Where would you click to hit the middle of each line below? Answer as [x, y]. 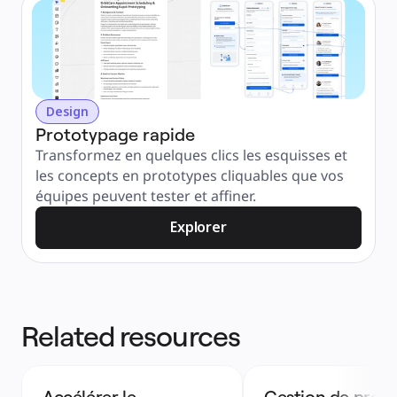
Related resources [131, 336]
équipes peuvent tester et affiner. [146, 196]
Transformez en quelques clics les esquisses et [191, 155]
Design [67, 111]
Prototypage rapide [115, 134]
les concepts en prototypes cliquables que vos [190, 175]
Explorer [198, 227]
